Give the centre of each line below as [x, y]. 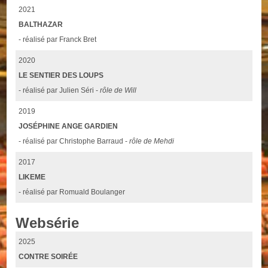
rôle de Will [118, 91]
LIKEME [32, 177]
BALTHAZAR [41, 25]
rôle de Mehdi [152, 141]
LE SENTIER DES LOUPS [61, 76]
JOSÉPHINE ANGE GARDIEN [68, 127]
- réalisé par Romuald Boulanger [72, 192]
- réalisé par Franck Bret [58, 40]
